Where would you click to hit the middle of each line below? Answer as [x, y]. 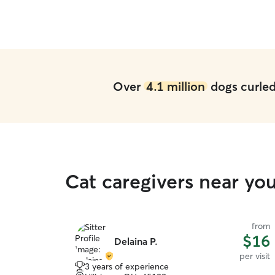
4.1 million [175, 86]
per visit [255, 256]
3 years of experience [127, 266]
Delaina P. [136, 241]
